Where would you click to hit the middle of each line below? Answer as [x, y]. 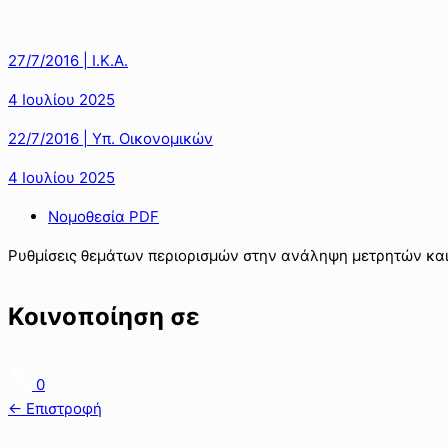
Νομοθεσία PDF [103, 216]
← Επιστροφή [55, 408]
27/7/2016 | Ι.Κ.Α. [68, 60]
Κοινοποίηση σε [104, 316]
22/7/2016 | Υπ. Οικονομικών [110, 138]
